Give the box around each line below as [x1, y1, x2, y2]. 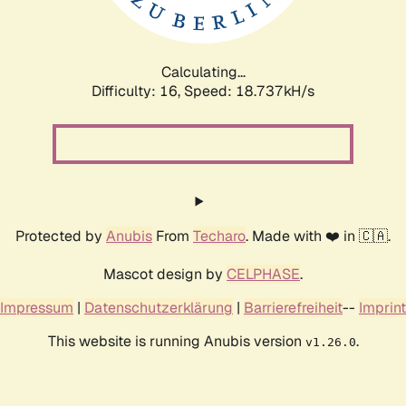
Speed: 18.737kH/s [184, 81, 314, 101]
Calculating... [160, 62, 246, 82]
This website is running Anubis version [47, 331, 305, 351]
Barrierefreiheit [244, 297, 343, 317]
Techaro [193, 226, 246, 246]
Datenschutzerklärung [84, 297, 233, 317]
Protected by [15, 226, 106, 246]
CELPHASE [227, 264, 300, 284]
